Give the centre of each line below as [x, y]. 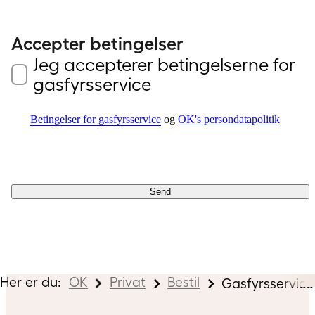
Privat [128, 282]
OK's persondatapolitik [229, 120]
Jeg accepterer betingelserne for [164, 65]
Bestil [184, 282]
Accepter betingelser [97, 44]
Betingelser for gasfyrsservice [96, 120]
